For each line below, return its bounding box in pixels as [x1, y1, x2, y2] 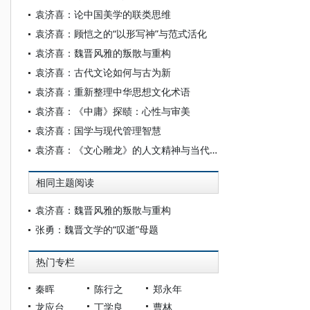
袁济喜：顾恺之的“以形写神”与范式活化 [35, 27, 207, 40]
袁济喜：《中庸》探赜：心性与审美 [35, 104, 190, 118]
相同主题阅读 [36, 177, 94, 188]
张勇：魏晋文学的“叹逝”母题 [35, 223, 158, 236]
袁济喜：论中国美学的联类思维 [35, 8, 171, 21]
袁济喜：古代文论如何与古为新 [35, 66, 171, 79]
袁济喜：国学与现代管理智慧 [35, 124, 161, 137]
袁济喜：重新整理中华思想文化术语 [35, 85, 190, 98]
